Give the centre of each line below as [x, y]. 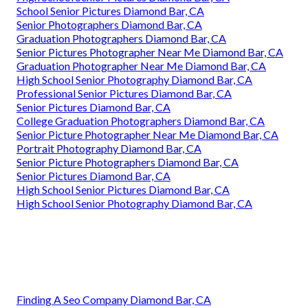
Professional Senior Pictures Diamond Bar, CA [124, 93]
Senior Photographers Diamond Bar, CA [109, 25]
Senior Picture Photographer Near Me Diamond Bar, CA [147, 135]
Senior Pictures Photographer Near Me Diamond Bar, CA [150, 52]
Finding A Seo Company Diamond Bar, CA [114, 300]
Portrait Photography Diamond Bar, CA [109, 148]
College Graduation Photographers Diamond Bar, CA [141, 121]
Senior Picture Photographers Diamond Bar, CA [128, 162]
